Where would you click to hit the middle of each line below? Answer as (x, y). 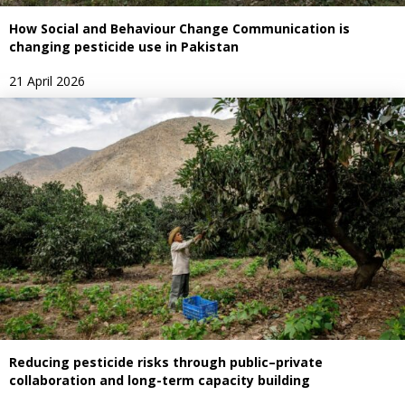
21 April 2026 (47, 80)
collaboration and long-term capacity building (160, 381)
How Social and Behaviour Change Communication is (179, 28)
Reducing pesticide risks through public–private (166, 363)
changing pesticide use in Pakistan (124, 46)
